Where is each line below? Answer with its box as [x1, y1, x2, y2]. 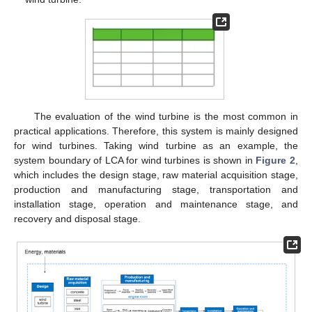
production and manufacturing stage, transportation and [14, 183, 298, 195]
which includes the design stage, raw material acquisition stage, [14, 169, 298, 180]
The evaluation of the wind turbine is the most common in [33, 110, 298, 122]
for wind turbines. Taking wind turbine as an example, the [14, 139, 298, 151]
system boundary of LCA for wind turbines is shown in [14, 154, 256, 166]
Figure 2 [256, 154, 296, 166]
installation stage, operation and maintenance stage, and [14, 198, 298, 210]
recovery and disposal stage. [14, 212, 141, 224]
